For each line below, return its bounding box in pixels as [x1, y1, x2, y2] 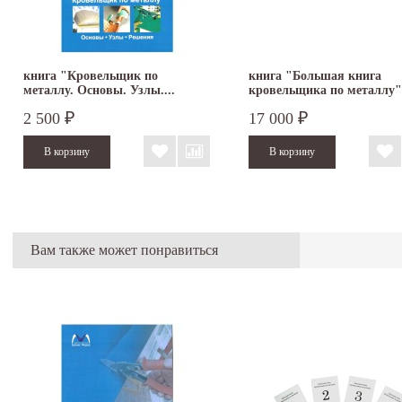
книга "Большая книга [249, 68, 381, 83]
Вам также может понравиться [31, 241, 218, 258]
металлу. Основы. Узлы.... [23, 83, 175, 97]
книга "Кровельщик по [23, 68, 158, 83]
